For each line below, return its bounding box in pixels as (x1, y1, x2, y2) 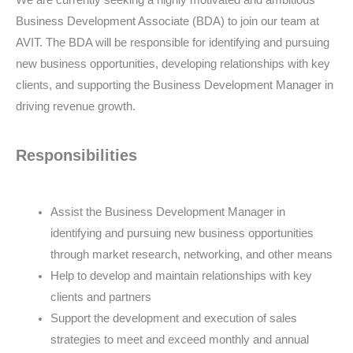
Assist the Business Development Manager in (50, 205, 285, 218)
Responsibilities (16, 146, 137, 164)
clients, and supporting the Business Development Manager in (16, 79, 333, 92)
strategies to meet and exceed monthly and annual (50, 333, 309, 346)
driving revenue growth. (16, 100, 136, 113)
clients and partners (50, 290, 151, 303)
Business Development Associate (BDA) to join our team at (16, 15, 319, 28)
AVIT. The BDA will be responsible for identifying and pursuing (16, 36, 329, 50)
